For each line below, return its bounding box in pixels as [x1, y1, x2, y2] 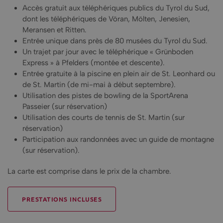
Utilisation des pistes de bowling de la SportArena [22, 91, 188, 100]
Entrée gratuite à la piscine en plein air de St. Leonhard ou [22, 69, 215, 78]
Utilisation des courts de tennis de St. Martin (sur [22, 113, 185, 122]
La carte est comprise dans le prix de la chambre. [7, 167, 171, 176]
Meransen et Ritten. [22, 25, 87, 34]
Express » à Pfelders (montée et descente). [22, 58, 165, 67]
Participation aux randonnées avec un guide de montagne [22, 135, 214, 144]
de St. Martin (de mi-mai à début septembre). [22, 80, 176, 89]
